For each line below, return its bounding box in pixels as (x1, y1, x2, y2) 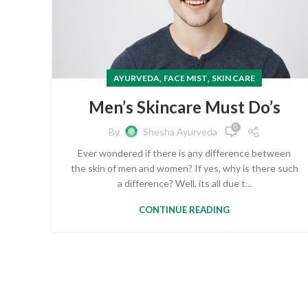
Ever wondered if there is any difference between (78, 146, 291, 159)
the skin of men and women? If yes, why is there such (70, 162, 298, 174)
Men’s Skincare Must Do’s (88, 96, 280, 117)
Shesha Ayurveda (142, 126, 217, 138)
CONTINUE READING (139, 203, 230, 215)
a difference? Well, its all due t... (117, 177, 252, 189)
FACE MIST (164, 72, 208, 83)
